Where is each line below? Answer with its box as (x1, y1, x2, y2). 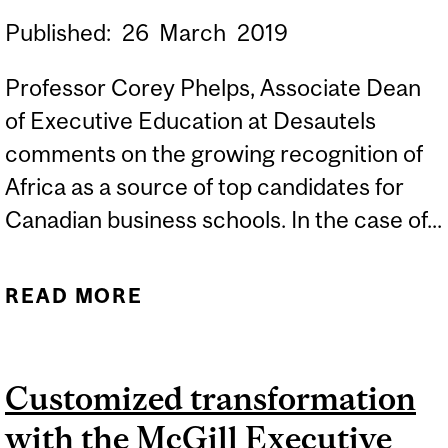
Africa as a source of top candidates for (5, 173, 404, 201)
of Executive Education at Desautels (5, 107, 376, 135)
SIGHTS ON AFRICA (185, 353, 406, 377)
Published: (5, 18, 116, 46)
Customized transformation (5, 380, 416, 418)
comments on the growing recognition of (5, 140, 423, 168)
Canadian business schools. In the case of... (5, 206, 442, 234)
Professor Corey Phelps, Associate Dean (5, 74, 421, 102)
